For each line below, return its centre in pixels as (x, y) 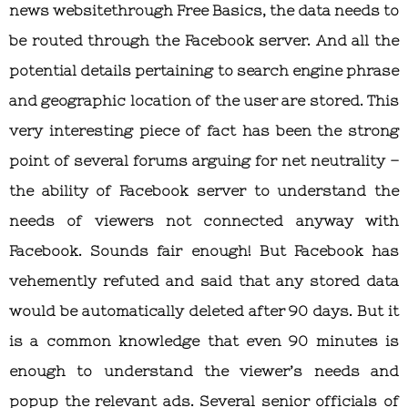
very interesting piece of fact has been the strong (204, 130)
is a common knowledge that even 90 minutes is (204, 340)
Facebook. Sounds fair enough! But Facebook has (204, 250)
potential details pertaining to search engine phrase (204, 70)
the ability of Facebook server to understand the (204, 190)
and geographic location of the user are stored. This (204, 100)
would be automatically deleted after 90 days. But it (204, 310)
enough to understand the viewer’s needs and (204, 370)
